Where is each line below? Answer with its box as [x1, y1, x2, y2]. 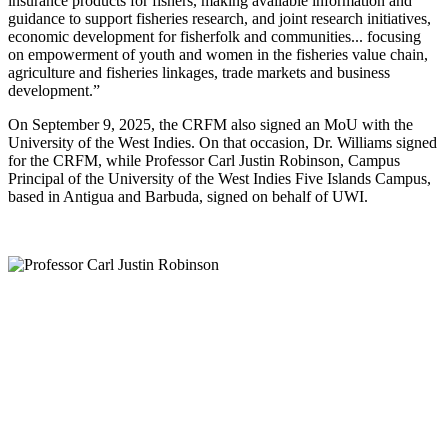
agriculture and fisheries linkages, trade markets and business [8, 64, 390, 81]
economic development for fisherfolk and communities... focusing [8, 28, 421, 45]
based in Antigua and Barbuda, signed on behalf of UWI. [8, 188, 368, 205]
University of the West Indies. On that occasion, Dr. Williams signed [8, 134, 437, 151]
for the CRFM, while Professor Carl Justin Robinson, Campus [8, 152, 400, 169]
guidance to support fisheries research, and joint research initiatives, [8, 10, 431, 27]
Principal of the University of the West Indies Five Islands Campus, [8, 170, 431, 187]
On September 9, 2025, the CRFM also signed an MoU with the [8, 116, 413, 133]
